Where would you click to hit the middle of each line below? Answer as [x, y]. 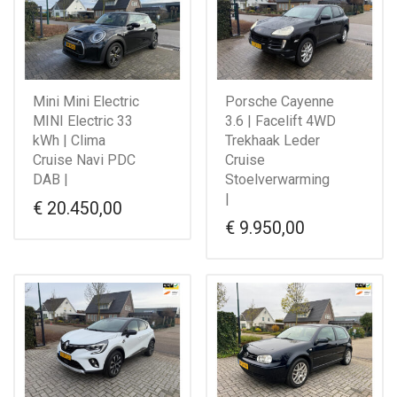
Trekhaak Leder [272, 140]
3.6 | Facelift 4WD [280, 121]
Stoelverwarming [277, 179]
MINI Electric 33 [83, 121]
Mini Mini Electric [86, 101]
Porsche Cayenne [280, 101]
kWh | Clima [69, 140]
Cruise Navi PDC [84, 160]
